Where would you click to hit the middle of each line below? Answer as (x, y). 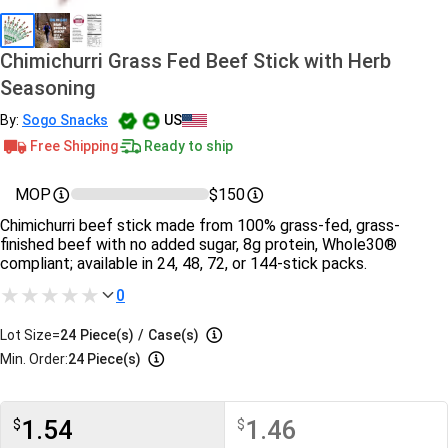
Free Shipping (74, 145)
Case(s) (173, 335)
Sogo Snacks (65, 120)
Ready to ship (188, 145)
